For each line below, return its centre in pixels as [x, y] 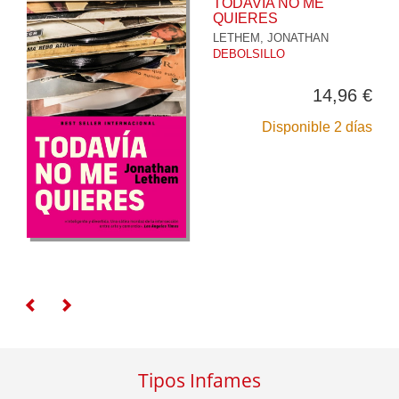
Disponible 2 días [317, 127]
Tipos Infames [199, 381]
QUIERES [245, 19]
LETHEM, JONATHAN [271, 38]
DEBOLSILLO [249, 54]
